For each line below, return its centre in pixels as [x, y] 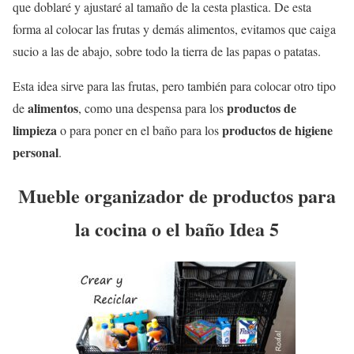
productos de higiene [277, 130]
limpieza [35, 130]
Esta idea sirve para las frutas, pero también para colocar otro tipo [174, 85]
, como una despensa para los [153, 107]
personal [36, 152]
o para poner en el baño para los [139, 130]
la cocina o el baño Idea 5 [177, 228]
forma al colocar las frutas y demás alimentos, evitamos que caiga [174, 28]
